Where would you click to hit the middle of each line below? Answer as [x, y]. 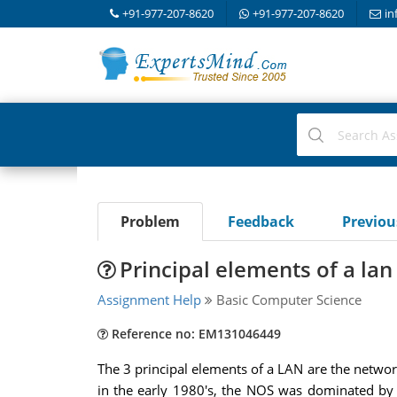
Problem [150, 222]
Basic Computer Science [287, 300]
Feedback [261, 222]
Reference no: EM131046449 [194, 334]
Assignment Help [149, 300]
